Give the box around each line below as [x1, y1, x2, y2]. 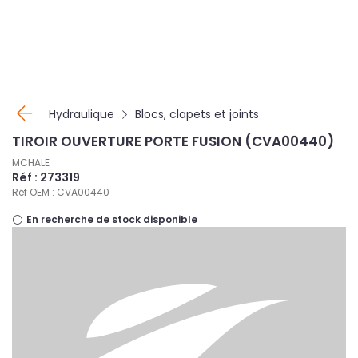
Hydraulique [49, 106, 114, 122]
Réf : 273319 [12, 169, 80, 185]
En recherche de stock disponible [24, 213, 197, 226]
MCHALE [12, 156, 50, 169]
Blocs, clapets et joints [135, 106, 259, 122]
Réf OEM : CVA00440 [12, 185, 109, 199]
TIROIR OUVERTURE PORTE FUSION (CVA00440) [12, 132, 334, 151]
